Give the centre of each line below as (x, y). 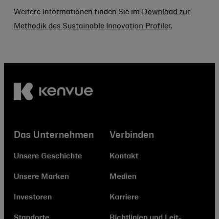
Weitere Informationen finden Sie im (78, 12)
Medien (123, 177)
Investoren (33, 198)
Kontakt (124, 157)
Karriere (124, 198)
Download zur (166, 12)
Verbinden (132, 135)
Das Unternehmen (54, 135)
